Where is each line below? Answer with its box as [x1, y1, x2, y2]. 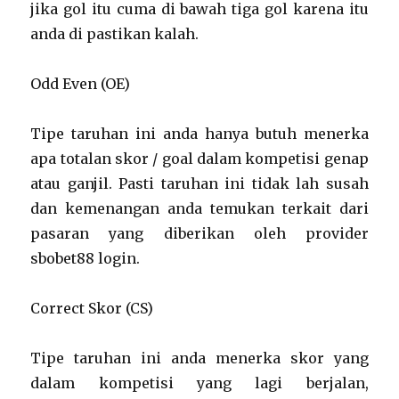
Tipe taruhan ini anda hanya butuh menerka [30, 125, 369, 142]
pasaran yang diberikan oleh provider [30, 224, 369, 242]
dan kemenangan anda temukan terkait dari [30, 199, 369, 217]
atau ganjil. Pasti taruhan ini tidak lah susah [30, 175, 369, 192]
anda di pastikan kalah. [30, 25, 199, 43]
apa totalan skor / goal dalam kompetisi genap [30, 150, 369, 167]
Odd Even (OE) [30, 75, 131, 93]
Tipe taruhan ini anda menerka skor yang [30, 349, 369, 367]
